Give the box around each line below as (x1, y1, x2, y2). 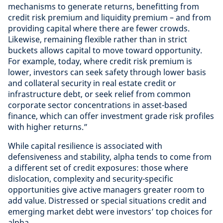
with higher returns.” (8, 121, 88, 132)
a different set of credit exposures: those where (8, 162, 188, 173)
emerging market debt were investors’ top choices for (8, 206, 213, 217)
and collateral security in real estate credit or (8, 77, 176, 89)
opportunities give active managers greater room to (8, 184, 205, 195)
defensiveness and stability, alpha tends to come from (8, 151, 212, 162)
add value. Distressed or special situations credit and (8, 195, 207, 206)
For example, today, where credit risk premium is (8, 55, 192, 67)
